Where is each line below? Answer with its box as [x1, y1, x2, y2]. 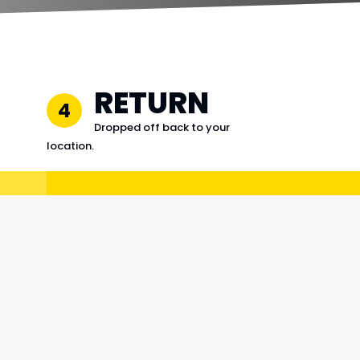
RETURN [94, 83, 210, 125]
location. [47, 138, 95, 154]
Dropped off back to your [94, 120, 231, 136]
